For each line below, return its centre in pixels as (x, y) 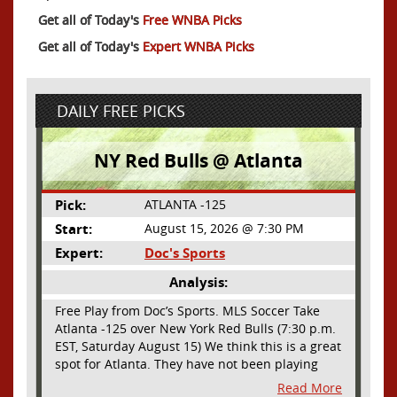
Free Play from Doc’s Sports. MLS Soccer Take (187, 310)
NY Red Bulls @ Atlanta (198, 160)
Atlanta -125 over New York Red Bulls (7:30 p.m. (195, 328)
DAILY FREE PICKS (121, 110)
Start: (74, 229)
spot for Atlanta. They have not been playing (187, 363)
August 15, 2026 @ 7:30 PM (224, 228)
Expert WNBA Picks (198, 46)
